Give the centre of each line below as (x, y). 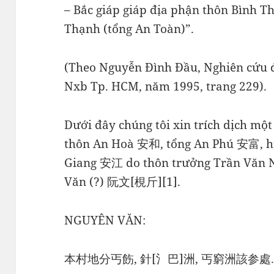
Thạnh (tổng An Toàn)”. (129, 29)
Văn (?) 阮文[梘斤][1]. (123, 181)
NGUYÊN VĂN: (105, 220)
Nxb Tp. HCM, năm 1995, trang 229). (166, 86)
